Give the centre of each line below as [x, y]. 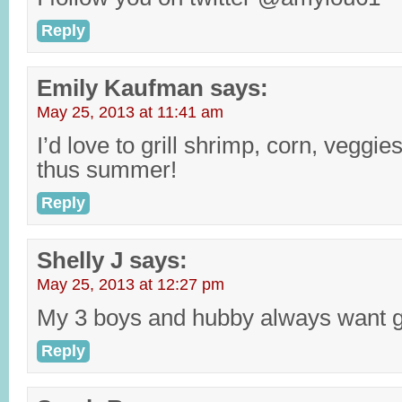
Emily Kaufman [120, 88]
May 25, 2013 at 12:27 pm [131, 284]
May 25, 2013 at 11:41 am [130, 112]
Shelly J [80, 260]
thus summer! [107, 170]
